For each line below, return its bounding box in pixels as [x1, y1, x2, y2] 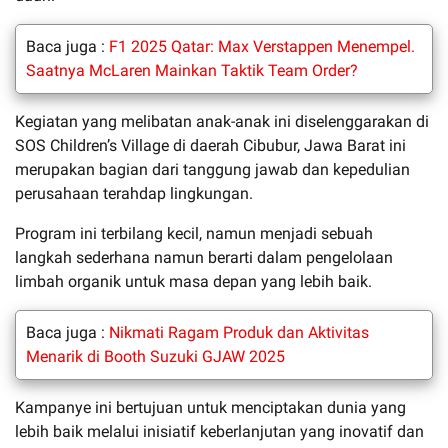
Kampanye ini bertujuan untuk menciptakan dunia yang [15, 397, 406, 417]
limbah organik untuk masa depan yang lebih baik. [15, 271, 372, 291]
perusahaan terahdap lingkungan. [15, 183, 253, 203]
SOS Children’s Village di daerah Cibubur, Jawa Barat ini [15, 135, 406, 155]
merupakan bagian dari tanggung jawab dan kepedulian [15, 159, 410, 179]
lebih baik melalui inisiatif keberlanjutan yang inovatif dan [15, 421, 424, 441]
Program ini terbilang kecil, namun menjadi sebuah [15, 223, 373, 243]
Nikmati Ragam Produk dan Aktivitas [109, 322, 369, 342]
